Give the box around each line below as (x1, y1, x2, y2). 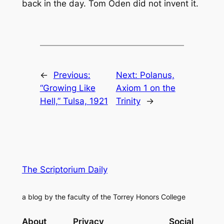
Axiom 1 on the (115, 83, 175, 93)
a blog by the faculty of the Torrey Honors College (21, 192, 185, 201)
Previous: (53, 70, 90, 80)
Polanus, (139, 70, 174, 80)
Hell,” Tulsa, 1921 (39, 96, 108, 106)
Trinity (115, 96, 140, 106)
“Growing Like (39, 83, 95, 93)
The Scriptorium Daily (21, 164, 107, 174)
